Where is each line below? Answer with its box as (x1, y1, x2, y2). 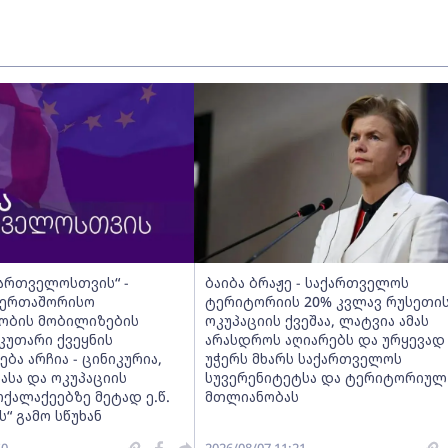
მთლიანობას (205, 387, 299, 406)
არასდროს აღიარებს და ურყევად (205, 330, 445, 349)
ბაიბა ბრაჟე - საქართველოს (205, 273, 409, 292)
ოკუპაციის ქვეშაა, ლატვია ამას (205, 311, 429, 330)
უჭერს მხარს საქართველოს (205, 349, 402, 368)
